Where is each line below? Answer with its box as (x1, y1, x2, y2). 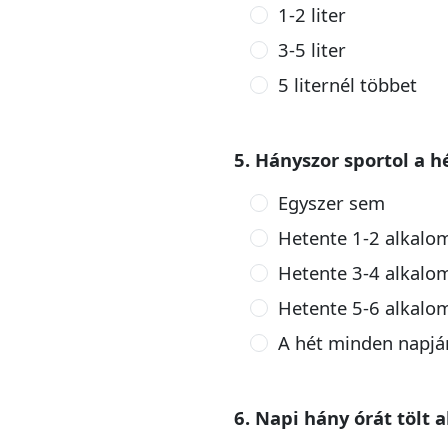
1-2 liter (277, 2, 346, 27)
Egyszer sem (277, 190, 385, 215)
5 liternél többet (277, 72, 417, 97)
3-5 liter (277, 37, 346, 62)
